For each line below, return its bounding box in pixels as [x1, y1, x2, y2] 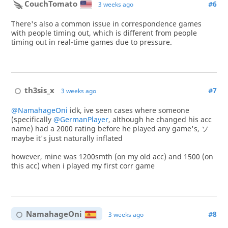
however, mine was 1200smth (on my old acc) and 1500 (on [11, 152, 213, 161]
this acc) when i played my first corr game [11, 161, 155, 170]
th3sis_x [24, 85, 55, 96]
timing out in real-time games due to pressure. [11, 37, 172, 47]
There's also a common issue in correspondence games [11, 19, 202, 28]
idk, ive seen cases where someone [67, 105, 189, 115]
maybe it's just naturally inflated [11, 133, 123, 143]
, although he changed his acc [108, 115, 212, 124]
